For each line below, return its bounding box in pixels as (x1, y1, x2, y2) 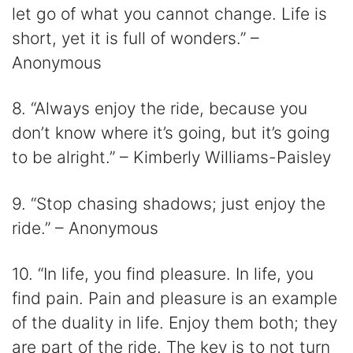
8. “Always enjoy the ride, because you (12, 98, 307, 119)
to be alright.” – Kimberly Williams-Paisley (12, 147, 331, 168)
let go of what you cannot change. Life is (12, 4, 327, 24)
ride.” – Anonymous (12, 217, 158, 238)
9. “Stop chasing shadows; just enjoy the (12, 193, 325, 214)
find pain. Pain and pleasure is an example (12, 288, 337, 308)
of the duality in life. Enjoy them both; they (12, 312, 337, 333)
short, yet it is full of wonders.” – (12, 28, 259, 49)
